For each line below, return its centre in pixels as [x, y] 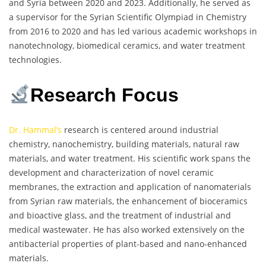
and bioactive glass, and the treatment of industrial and [120, 216]
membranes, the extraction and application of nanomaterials [130, 187]
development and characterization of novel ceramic [111, 173]
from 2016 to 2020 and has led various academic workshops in [133, 31]
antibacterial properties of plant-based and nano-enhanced [128, 244]
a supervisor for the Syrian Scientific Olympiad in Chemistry [128, 17]
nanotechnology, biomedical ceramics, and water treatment [127, 46]
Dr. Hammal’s [35, 130]
